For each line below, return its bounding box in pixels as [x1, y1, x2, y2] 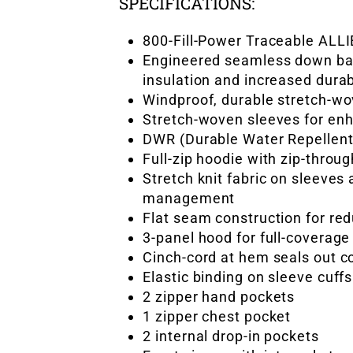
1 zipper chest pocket [143, 308, 292, 325]
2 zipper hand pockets [143, 288, 295, 305]
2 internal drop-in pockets [143, 328, 319, 344]
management [143, 190, 236, 206]
